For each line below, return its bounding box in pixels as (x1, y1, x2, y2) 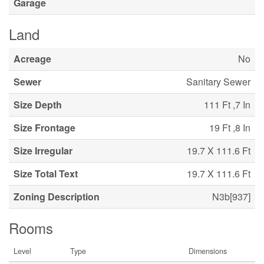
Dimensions (189, 245, 227, 256)
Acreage (14, 51, 51, 65)
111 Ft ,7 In (204, 97, 250, 111)
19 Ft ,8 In (209, 120, 250, 134)
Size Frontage (14, 120, 75, 134)
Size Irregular (14, 143, 72, 157)
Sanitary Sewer (186, 74, 250, 88)
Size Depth (14, 97, 62, 111)
